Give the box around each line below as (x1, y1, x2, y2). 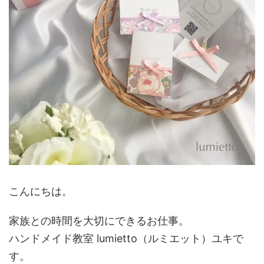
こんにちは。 (9, 185, 72, 197)
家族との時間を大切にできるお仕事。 (9, 214, 189, 227)
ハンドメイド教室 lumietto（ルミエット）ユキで (9, 232, 243, 245)
